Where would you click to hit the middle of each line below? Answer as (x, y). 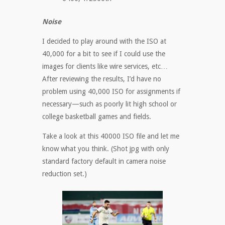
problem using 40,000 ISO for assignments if (111, 91)
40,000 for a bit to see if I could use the (104, 54)
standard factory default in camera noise (104, 161)
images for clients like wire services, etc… (105, 66)
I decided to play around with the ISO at (104, 41)
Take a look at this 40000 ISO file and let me (111, 136)
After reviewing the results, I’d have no (102, 79)
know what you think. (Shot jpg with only (106, 149)
